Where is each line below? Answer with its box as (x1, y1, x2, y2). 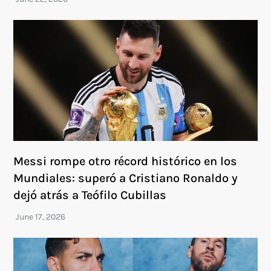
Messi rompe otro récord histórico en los (13, 154, 238, 168)
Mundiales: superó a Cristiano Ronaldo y (13, 171, 238, 185)
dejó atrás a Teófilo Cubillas (13, 188, 167, 202)
